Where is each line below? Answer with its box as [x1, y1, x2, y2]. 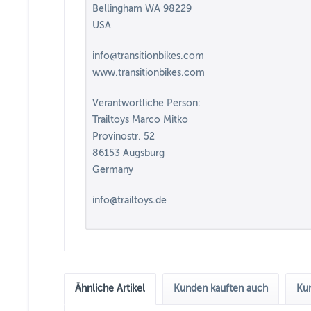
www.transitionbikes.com [92, 67, 205, 78]
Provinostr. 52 [92, 131, 155, 142]
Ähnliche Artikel [75, 283, 145, 294]
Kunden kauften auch [174, 283, 268, 294]
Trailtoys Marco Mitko [92, 115, 188, 125]
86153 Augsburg [92, 148, 165, 158]
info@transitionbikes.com [92, 51, 204, 61]
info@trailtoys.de [92, 195, 167, 205]
